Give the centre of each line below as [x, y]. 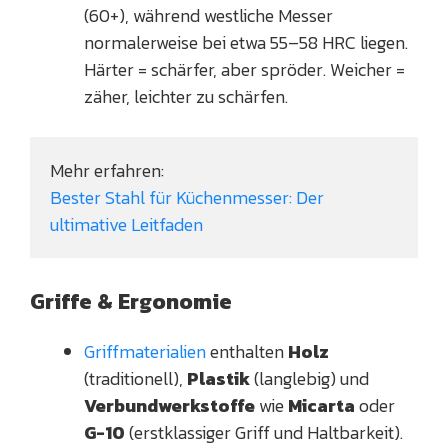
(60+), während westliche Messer [208, 16]
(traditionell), [135, 379]
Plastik [218, 379]
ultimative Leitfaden [126, 225]
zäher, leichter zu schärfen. [186, 97]
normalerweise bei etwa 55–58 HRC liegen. [246, 43]
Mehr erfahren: [107, 171]
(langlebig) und [309, 379]
